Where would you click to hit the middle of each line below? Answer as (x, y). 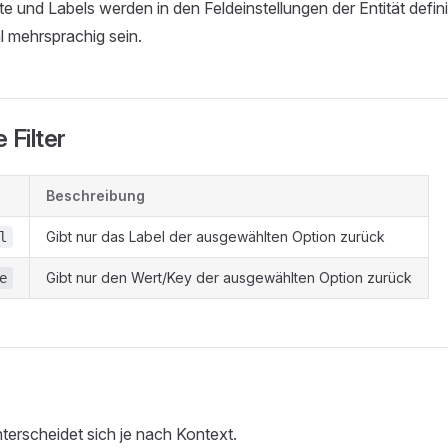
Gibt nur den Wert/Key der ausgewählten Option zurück (229, 277)
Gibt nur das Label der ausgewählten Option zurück (215, 236)
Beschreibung (95, 195)
